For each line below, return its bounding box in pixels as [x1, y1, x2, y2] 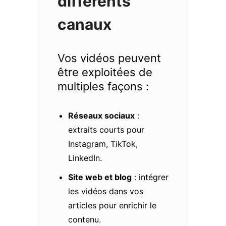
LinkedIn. [68, 152, 102, 163]
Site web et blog [68, 172, 132, 182]
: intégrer [131, 172, 168, 182]
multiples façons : [58, 79, 149, 93]
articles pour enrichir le [68, 200, 156, 210]
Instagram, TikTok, [68, 138, 138, 149]
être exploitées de [58, 65, 152, 79]
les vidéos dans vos [68, 186, 143, 196]
